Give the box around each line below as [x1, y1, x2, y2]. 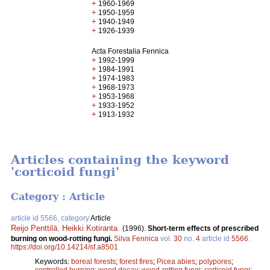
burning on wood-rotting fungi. [11, 234, 114, 243]
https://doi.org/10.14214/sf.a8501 [11, 242, 118, 251]
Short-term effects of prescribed [148, 224, 259, 233]
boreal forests [71, 257, 116, 266]
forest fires [119, 257, 153, 266]
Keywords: [35, 257, 71, 266]
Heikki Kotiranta [62, 223, 118, 233]
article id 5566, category [11, 213, 90, 222]
